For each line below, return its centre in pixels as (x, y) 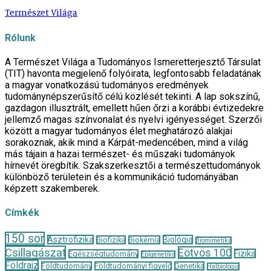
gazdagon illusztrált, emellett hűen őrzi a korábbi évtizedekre (134, 108)
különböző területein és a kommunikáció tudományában (122, 177)
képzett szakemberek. (52, 189)
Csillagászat (35, 252)
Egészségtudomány (103, 253)
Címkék (22, 213)
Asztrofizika (70, 239)
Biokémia (144, 240)
